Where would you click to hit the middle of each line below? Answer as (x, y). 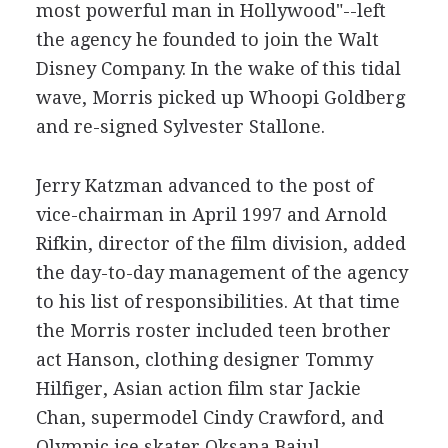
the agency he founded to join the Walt (207, 39)
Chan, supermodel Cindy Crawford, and (209, 417)
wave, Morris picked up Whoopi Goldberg (220, 97)
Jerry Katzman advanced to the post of (204, 185)
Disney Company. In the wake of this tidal (218, 68)
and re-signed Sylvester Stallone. (180, 126)
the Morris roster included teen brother (213, 330)
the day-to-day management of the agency (221, 272)
